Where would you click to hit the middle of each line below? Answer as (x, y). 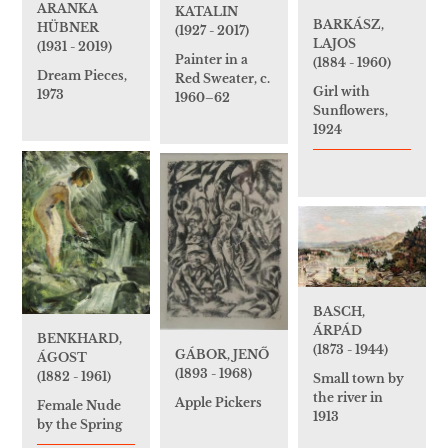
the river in (348, 398)
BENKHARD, (79, 338)
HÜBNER (68, 28)
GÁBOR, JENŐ (222, 355)
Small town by (358, 379)
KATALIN (206, 11)
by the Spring (79, 424)
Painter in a (211, 59)
